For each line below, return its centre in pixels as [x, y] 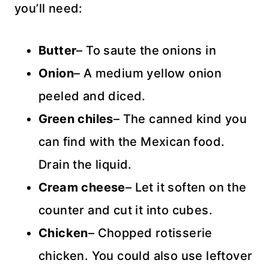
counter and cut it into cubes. [125, 210]
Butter [58, 50]
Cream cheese [82, 187]
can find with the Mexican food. [132, 141]
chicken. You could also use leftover [146, 255]
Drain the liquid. [85, 164]
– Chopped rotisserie [150, 233]
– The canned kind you [180, 119]
